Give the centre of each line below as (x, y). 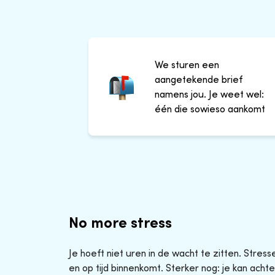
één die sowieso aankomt (210, 108)
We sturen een (187, 64)
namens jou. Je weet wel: (209, 94)
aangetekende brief (199, 79)
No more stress (120, 222)
